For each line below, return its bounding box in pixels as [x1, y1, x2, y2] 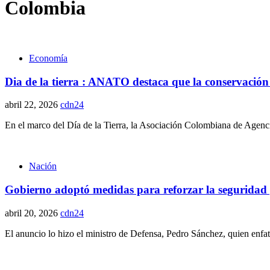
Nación [29, 161, 57, 172]
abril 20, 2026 [5, 207, 60, 218]
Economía [29, 52, 67, 63]
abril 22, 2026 [5, 99, 60, 110]
